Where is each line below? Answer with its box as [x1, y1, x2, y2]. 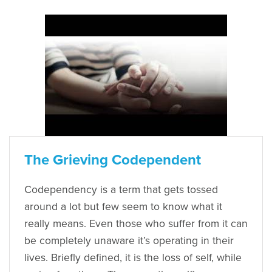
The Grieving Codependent [24, 151, 201, 169]
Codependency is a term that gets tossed [24, 183, 218, 196]
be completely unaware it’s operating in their [24, 234, 234, 247]
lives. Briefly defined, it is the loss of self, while [24, 251, 242, 264]
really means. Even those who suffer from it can [24, 217, 248, 230]
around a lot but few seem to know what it [24, 200, 222, 213]
